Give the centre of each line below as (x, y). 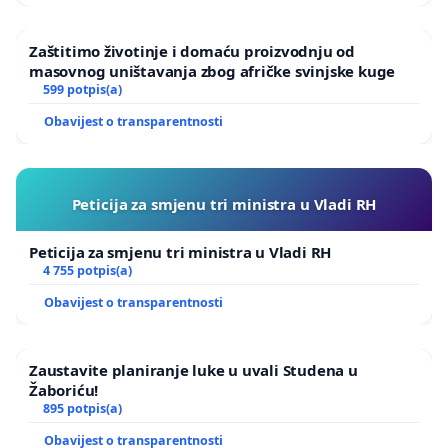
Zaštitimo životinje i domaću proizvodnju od (192, 51)
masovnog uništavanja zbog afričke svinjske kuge (212, 71)
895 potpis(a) (82, 409)
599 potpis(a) (82, 90)
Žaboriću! (64, 390)
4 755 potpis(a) (87, 271)
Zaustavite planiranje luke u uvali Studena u (193, 370)
